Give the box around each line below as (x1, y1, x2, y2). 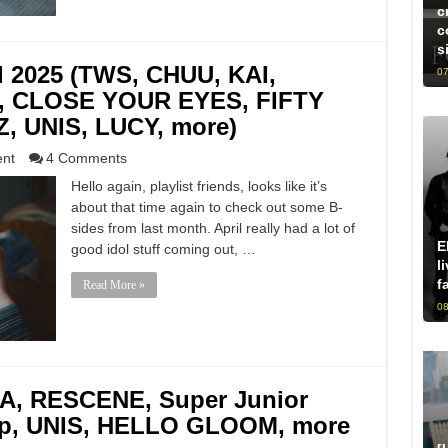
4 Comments (45, 150, 127, 166)
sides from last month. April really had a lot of (70, 220, 355, 236)
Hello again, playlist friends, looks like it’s (70, 178, 327, 194)
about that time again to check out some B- (70, 199, 343, 215)
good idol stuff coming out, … (70, 241, 256, 257)
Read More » (82, 278, 145, 292)
